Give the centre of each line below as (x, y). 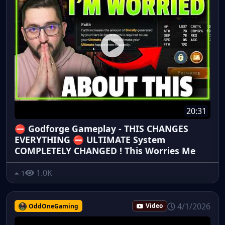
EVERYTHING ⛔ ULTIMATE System (90, 140)
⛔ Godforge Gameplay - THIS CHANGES (101, 129)
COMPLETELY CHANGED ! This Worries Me (105, 151)
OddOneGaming (53, 206)
